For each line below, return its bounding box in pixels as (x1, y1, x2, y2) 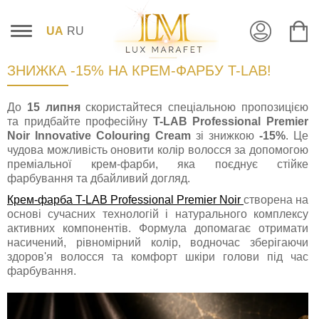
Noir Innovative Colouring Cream (7, 130, 191, 142)
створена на (244, 194, 308, 206)
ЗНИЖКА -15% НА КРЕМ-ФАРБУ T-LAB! (7, 63, 271, 79)
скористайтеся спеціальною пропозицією (80, 101, 309, 114)
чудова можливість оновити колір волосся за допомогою (7, 144, 308, 157)
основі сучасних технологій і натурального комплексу (7, 208, 308, 221)
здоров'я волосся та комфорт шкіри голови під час (7, 251, 308, 263)
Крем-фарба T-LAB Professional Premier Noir (7, 194, 244, 206)
